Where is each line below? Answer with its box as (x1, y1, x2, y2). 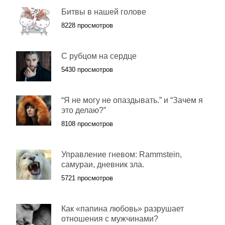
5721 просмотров (61, 174, 113, 182)
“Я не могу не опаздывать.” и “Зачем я (61, 96, 203, 105)
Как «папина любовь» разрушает (61, 204, 184, 213)
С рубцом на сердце (61, 52, 137, 61)
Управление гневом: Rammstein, (61, 150, 182, 159)
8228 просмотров (61, 22, 113, 30)
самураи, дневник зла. (61, 160, 144, 169)
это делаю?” (61, 106, 106, 115)
